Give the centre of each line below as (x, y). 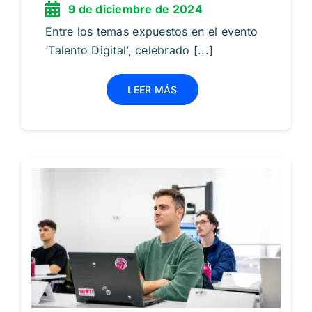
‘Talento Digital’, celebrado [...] (129, 50)
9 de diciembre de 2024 (135, 9)
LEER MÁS (153, 89)
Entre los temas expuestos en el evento (151, 31)
